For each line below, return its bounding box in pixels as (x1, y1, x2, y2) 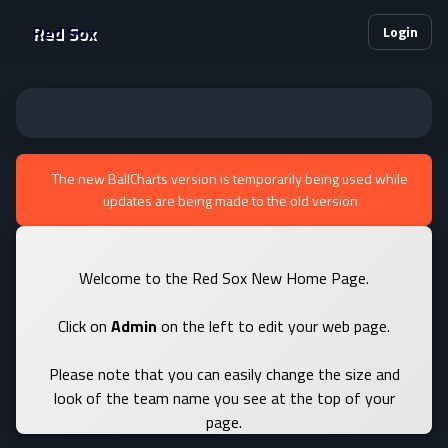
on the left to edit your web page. (157, 314, 390, 338)
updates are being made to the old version (102, 190, 358, 211)
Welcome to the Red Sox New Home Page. (79, 266, 369, 290)
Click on (58, 314, 111, 338)
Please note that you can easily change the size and (48, 362, 400, 386)
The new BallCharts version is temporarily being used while (52, 168, 408, 189)
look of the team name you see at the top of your (53, 386, 395, 410)
